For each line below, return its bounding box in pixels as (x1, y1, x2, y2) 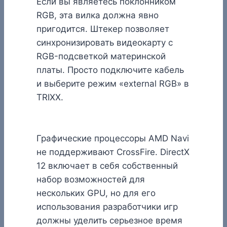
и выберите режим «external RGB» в (36, 79, 189, 89)
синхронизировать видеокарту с (36, 37, 173, 48)
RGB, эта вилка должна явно (36, 10, 159, 21)
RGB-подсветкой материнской (36, 51, 166, 62)
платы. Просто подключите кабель (36, 65, 184, 75)
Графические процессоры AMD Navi (36, 133, 189, 144)
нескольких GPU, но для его (36, 188, 156, 199)
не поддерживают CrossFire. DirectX (36, 147, 190, 158)
